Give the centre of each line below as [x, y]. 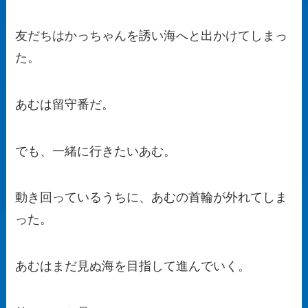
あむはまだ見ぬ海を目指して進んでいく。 [133, 266]
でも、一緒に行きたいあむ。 [96, 151]
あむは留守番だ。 [65, 104]
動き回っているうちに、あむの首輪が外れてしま [152, 198]
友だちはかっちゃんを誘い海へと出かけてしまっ [152, 35]
